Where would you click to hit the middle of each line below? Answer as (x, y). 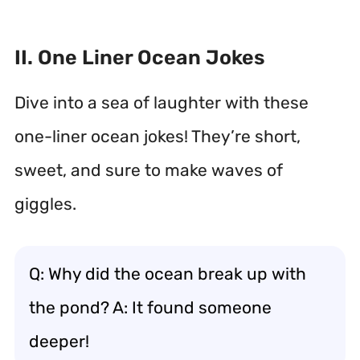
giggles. (45, 203)
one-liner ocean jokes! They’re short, (157, 136)
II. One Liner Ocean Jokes (140, 57)
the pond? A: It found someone (150, 307)
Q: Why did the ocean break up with (168, 274)
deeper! (59, 341)
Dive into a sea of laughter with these (162, 102)
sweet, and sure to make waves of (149, 170)
